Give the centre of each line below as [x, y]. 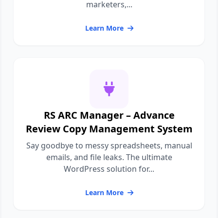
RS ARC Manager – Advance [109, 115]
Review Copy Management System [109, 129]
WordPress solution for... [109, 169]
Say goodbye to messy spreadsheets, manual [109, 145]
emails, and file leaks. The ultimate [109, 157]
